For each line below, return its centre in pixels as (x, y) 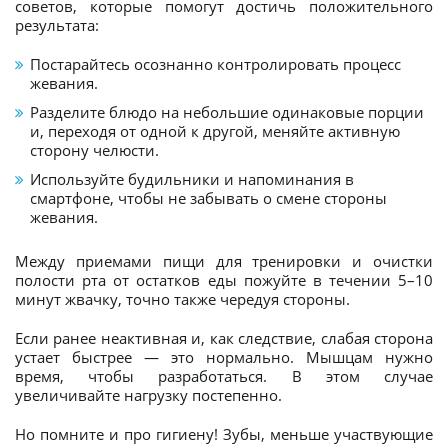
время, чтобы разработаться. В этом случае (224, 376)
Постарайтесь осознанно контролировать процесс (215, 64)
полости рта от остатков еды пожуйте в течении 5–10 (224, 280)
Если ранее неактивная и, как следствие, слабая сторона (224, 338)
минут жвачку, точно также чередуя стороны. (182, 299)
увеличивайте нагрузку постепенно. (148, 395)
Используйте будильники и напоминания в (192, 179)
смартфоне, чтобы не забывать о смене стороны (208, 198)
